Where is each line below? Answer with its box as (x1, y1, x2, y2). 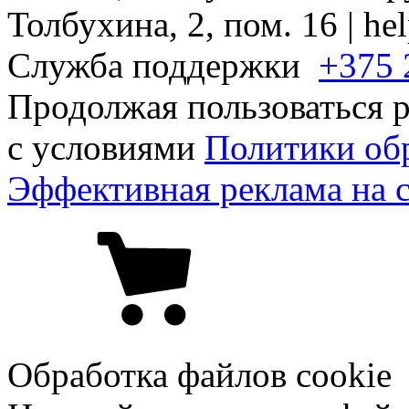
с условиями (7, 127, 204, 167)
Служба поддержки (7, 45, 319, 85)
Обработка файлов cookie (7, 354, 392, 394)
